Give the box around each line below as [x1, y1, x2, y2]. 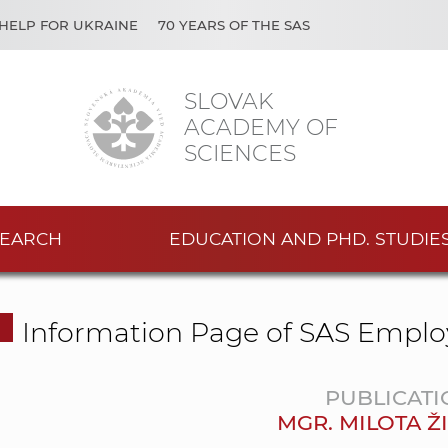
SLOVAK [184, 87, 273, 115]
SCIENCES [184, 139, 296, 167]
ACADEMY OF [184, 113, 338, 141]
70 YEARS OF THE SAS [158, 17, 310, 33]
